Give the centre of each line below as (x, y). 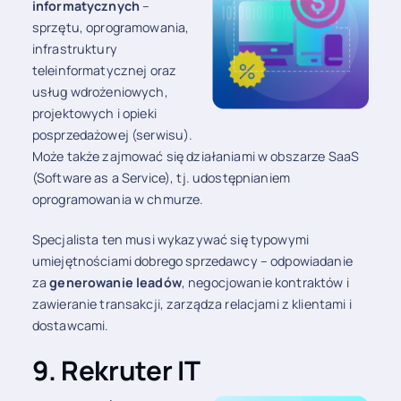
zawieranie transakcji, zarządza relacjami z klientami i (192, 304)
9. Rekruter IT (116, 370)
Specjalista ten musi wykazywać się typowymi (170, 240)
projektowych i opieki (94, 113)
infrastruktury (74, 49)
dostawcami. (70, 326)
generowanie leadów (115, 283)
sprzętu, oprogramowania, (111, 27)
